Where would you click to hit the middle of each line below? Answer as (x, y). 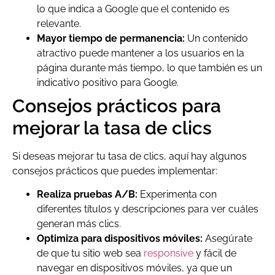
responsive (168, 254)
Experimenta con (177, 195)
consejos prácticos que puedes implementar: (115, 171)
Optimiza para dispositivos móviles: (120, 239)
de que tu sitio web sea (90, 254)
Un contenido (216, 38)
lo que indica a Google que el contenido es (133, 9)
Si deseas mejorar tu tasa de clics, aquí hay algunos (130, 156)
